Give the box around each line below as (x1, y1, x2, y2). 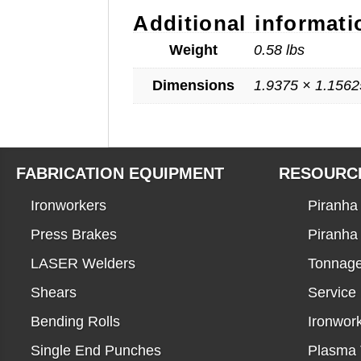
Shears (31, 284, 77, 301)
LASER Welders (31, 255, 135, 272)
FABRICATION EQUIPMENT (16, 164, 224, 183)
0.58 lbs (254, 42, 305, 58)
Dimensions (152, 77, 235, 93)
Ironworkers (31, 197, 106, 214)
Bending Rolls (31, 313, 120, 330)
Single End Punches (31, 342, 161, 359)
